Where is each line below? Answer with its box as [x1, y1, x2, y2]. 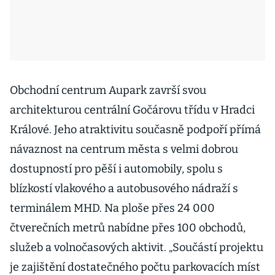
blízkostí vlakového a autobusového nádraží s [10, 182, 238, 195]
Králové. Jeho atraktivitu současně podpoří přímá [10, 123, 261, 136]
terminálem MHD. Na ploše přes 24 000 [10, 201, 215, 215]
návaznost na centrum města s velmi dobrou [10, 142, 238, 156]
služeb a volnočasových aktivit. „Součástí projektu [10, 241, 263, 254]
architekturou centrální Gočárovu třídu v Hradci [10, 103, 255, 117]
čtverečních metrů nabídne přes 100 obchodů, [10, 221, 246, 234]
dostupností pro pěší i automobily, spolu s [10, 162, 223, 176]
